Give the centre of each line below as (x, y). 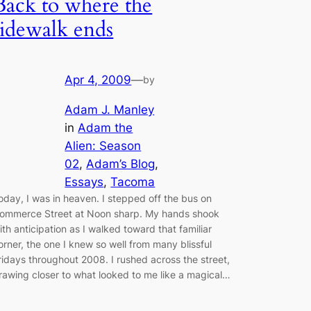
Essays (84, 182)
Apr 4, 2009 (98, 80)
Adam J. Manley (110, 109)
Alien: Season (103, 145)
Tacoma (133, 182)
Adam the (106, 127)
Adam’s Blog (121, 163)
